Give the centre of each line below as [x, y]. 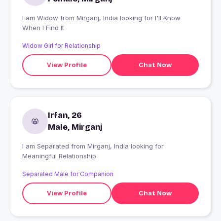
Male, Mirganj [75, 127]
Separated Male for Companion [68, 174]
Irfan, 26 [65, 115]
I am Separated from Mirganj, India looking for [47, 146]
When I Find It [43, 28]
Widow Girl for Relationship [61, 46]
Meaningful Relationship [59, 156]
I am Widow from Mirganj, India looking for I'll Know [41, 18]
